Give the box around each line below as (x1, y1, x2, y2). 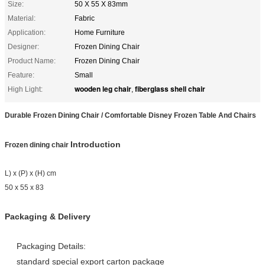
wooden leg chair (75, 83, 131, 94)
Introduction (70, 139, 121, 149)
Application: (8, 28, 46, 37)
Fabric (75, 14, 95, 22)
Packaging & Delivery (5, 211, 91, 221)
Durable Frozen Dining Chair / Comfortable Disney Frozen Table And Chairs (5, 111, 256, 119)
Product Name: (8, 56, 56, 65)
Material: (8, 14, 35, 22)
